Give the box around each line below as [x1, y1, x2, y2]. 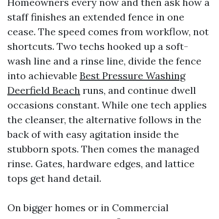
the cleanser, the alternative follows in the [7, 113, 201, 126]
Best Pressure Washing [80, 69, 185, 82]
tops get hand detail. [7, 172, 101, 184]
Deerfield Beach [7, 84, 80, 96]
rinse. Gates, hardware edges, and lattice [7, 157, 195, 170]
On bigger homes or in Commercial [7, 201, 169, 214]
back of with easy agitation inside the [7, 128, 179, 140]
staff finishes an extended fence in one [7, 11, 184, 23]
